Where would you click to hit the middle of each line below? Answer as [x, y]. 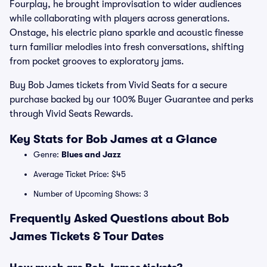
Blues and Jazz [91, 154]
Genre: [47, 154]
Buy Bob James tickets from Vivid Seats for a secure [118, 85]
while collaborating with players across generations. [120, 18]
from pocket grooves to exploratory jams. [97, 61]
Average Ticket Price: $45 [80, 174]
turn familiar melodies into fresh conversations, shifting [127, 47]
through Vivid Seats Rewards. [72, 114]
